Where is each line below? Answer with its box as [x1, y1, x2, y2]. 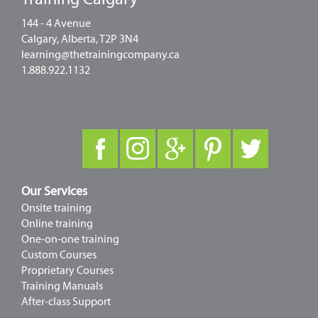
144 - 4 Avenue [21, 16, 91, 30]
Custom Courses [21, 248, 97, 261]
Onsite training [21, 201, 92, 214]
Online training [21, 216, 93, 230]
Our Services [21, 183, 87, 199]
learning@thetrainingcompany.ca [21, 48, 180, 61]
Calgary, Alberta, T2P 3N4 [21, 32, 138, 45]
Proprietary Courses [21, 263, 114, 277]
